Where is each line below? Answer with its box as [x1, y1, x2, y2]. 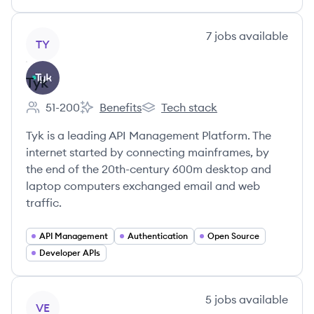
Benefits [100, 100, 142, 114]
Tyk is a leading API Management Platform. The [26, 128, 271, 142]
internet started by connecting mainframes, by [26, 145, 269, 159]
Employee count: [25, 107, 113, 122]
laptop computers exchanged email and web [26, 179, 260, 193]
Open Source [207, 231, 259, 241]
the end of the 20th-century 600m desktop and [26, 162, 271, 176]
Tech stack [161, 100, 217, 114]
